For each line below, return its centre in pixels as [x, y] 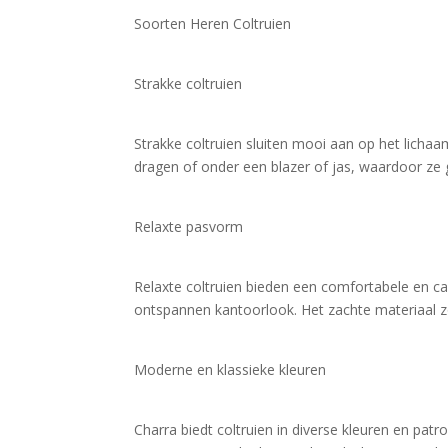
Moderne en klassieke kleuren [230, 369]
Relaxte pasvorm [189, 226]
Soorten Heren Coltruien [213, 23]
